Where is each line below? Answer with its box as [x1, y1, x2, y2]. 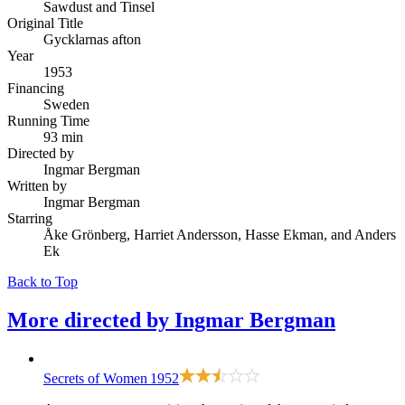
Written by [7, 177, 67, 193]
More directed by [7, 307, 174, 332]
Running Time [7, 112, 89, 128]
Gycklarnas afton [43, 31, 141, 47]
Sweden [43, 96, 89, 112]
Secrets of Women [43, 370, 147, 386]
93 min [43, 128, 83, 145]
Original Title [7, 14, 83, 31]
